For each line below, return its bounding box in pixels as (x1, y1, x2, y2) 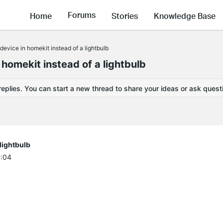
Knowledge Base (154, 10, 216, 21)
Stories (111, 10, 138, 21)
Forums (68, 9, 96, 20)
